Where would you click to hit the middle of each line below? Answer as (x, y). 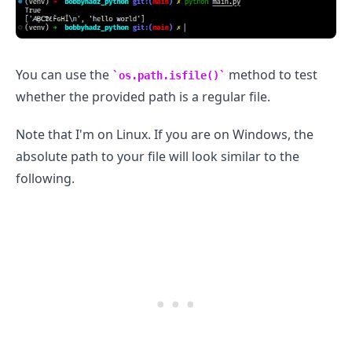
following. (45, 178)
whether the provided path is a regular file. (143, 96)
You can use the (64, 74)
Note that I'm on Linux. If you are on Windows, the (165, 134)
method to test (271, 74)
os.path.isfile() (169, 75)
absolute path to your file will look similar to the (158, 156)
